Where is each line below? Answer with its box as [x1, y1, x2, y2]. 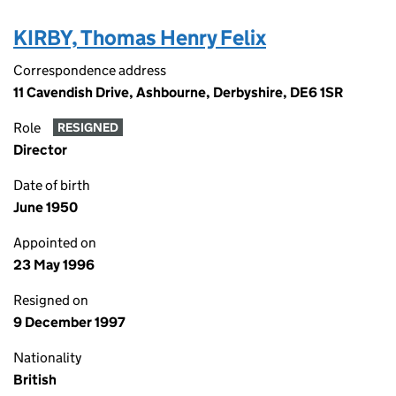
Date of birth [13, 177, 90, 194]
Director [13, 141, 67, 158]
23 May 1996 [13, 256, 95, 273]
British [13, 371, 57, 388]
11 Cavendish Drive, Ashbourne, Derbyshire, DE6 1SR [13, 84, 343, 101]
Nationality [13, 349, 81, 366]
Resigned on [13, 292, 88, 308]
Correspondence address [13, 62, 166, 79]
